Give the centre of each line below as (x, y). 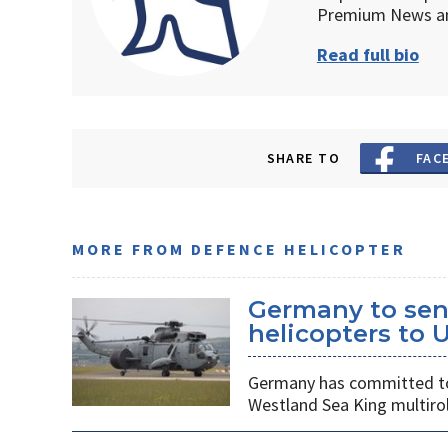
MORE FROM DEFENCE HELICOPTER (239, 249)
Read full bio (367, 55)
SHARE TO (303, 158)
